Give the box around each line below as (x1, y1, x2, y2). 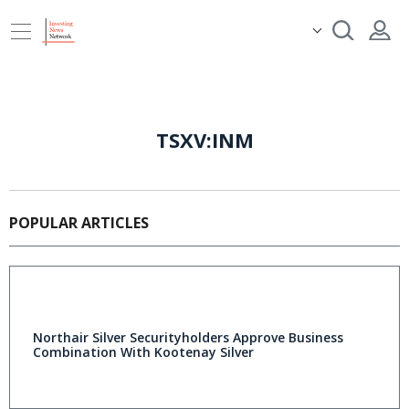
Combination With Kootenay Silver (33, 343, 254, 361)
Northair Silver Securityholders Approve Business (33, 329, 343, 346)
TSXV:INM (155, 126, 254, 153)
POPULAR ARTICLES (9, 213, 149, 233)
